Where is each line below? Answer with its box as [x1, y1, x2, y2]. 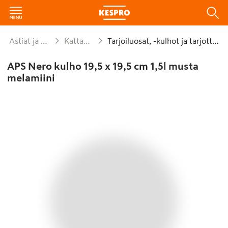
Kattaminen [69, 37, 83, 45]
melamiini [7, 73, 55, 83]
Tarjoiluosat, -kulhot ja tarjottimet [111, 37, 212, 45]
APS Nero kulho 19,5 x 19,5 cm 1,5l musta [7, 61, 198, 71]
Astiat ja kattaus [15, 37, 41, 45]
